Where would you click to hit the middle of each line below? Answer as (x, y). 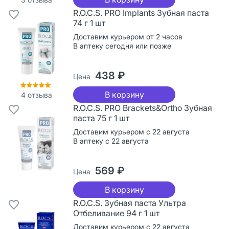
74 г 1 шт (89, 23)
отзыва (39, 95)
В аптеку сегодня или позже (122, 45)
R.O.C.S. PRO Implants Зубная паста (141, 13)
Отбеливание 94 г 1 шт (116, 213)
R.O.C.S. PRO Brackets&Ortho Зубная (143, 108)
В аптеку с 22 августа (111, 141)
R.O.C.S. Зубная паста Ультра (130, 203)
